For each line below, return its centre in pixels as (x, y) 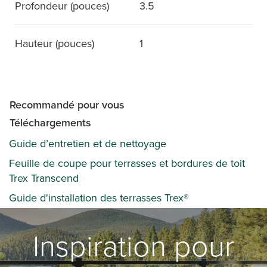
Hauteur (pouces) (55, 44)
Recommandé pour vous (67, 105)
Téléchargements (50, 123)
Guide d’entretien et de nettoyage (88, 144)
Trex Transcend (44, 178)
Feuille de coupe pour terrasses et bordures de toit (127, 163)
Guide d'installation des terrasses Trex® (99, 198)
